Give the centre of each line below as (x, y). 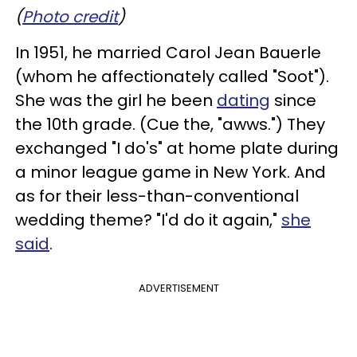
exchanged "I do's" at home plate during (177, 148)
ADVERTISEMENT (178, 288)
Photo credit (70, 16)
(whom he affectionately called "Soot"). (172, 76)
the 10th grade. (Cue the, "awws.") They (170, 124)
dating (243, 100)
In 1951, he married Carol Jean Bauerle (168, 52)
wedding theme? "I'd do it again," (148, 220)
